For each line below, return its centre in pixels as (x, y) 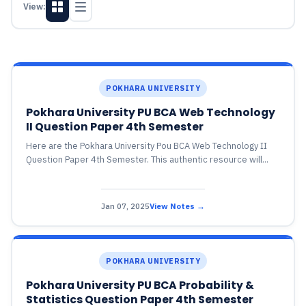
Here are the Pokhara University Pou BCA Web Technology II (146, 146)
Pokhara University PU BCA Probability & (140, 285)
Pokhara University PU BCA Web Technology (150, 112)
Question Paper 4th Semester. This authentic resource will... (147, 159)
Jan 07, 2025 (125, 206)
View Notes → (177, 206)
